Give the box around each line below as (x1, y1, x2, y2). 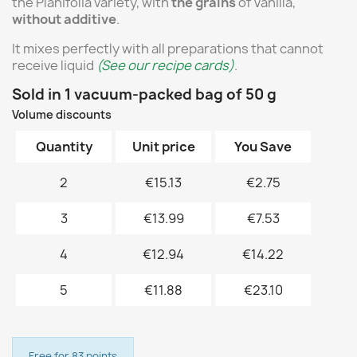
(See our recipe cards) (96, 56, 234, 74)
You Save (234, 137, 292, 155)
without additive (12, 10, 116, 28)
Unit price (131, 137, 195, 155)
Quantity (35, 137, 92, 155)
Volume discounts (12, 106, 112, 122)
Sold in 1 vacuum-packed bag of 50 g (12, 84, 277, 104)
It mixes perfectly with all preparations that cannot (12, 39, 324, 57)
